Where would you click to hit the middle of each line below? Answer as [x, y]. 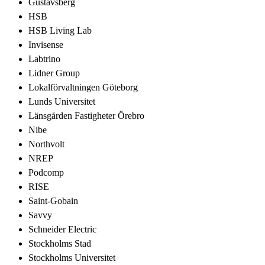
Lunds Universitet [62, 101]
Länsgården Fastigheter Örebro [86, 115]
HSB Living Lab [60, 30]
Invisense [46, 44]
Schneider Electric [62, 229]
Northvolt [46, 144]
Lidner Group [54, 73]
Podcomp [46, 172]
